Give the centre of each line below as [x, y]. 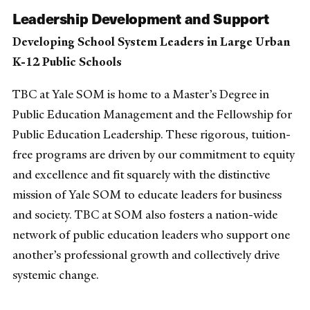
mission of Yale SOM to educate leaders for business [147, 195]
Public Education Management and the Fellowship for [152, 115]
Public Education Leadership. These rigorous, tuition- [152, 135]
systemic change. [56, 275]
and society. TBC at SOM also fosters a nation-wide [145, 215]
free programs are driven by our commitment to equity [154, 155]
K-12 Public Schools [67, 62]
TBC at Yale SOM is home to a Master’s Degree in [141, 94]
